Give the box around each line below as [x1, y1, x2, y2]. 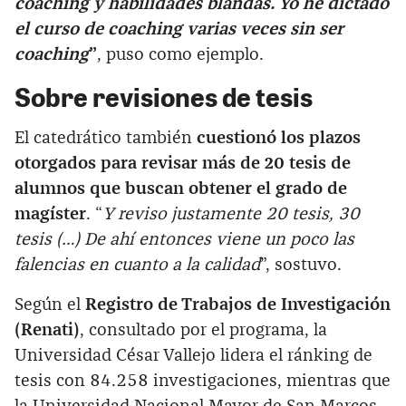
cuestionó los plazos [197, 129, 361, 147]
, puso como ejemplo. [97, 45, 264, 63]
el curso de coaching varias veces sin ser [14, 20, 343, 38]
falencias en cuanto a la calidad [14, 256, 260, 274]
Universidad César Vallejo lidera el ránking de [14, 346, 372, 364]
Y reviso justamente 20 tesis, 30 [102, 205, 360, 223]
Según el [14, 295, 85, 314]
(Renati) [14, 321, 80, 339]
